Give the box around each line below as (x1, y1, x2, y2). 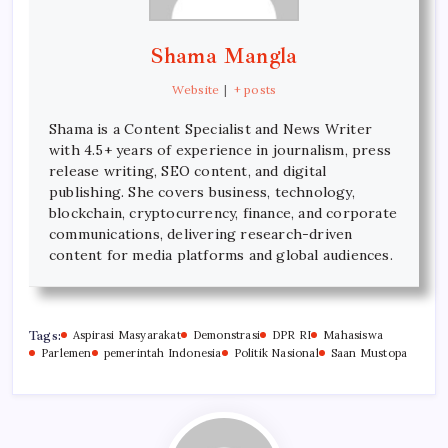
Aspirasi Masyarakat (73, 327, 181, 342)
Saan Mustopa (330, 345, 408, 360)
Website (171, 81, 220, 97)
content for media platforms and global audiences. (49, 245, 393, 264)
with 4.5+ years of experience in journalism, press (49, 140, 392, 159)
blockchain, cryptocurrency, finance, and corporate (49, 203, 398, 222)
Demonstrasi (192, 327, 261, 342)
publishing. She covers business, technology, (49, 182, 355, 201)
